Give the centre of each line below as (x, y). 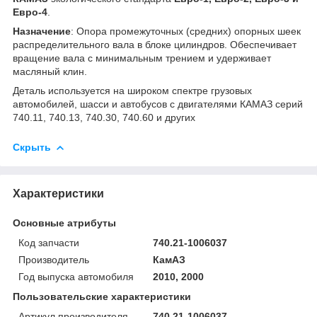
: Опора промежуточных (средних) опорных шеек (186, 31)
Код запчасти (49, 242)
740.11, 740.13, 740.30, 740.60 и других (104, 117)
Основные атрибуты (64, 223)
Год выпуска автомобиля (76, 276)
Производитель (54, 259)
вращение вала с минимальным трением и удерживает (142, 58)
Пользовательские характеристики (102, 296)
